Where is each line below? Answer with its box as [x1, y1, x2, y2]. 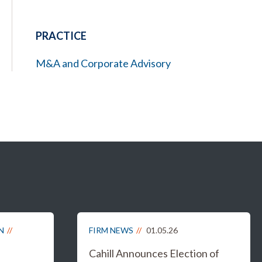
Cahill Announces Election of [89, 247, 219, 260]
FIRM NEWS [89, 225, 133, 235]
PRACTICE [36, 29, 87, 42]
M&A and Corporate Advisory [36, 57, 171, 70]
